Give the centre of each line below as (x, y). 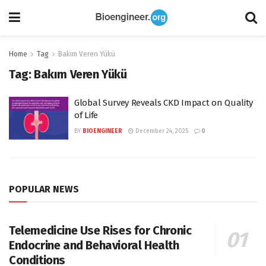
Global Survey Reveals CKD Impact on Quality (164, 103)
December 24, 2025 (161, 131)
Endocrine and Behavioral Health (94, 245)
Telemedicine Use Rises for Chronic (100, 230)
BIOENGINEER (102, 131)
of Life (86, 115)
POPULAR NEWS (44, 189)
